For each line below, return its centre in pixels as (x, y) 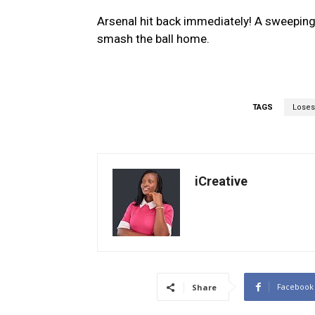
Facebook (295, 287)
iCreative (221, 181)
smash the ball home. (153, 39)
